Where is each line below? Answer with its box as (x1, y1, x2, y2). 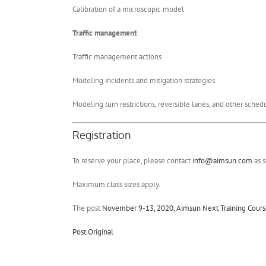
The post (72, 203, 102, 214)
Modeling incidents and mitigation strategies (72, 75, 215, 85)
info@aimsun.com (192, 156, 252, 166)
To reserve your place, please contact (72, 156, 192, 166)
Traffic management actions (72, 51, 161, 62)
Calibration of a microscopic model (72, 4, 184, 14)
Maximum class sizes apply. (72, 179, 160, 190)
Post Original (72, 227, 113, 237)
